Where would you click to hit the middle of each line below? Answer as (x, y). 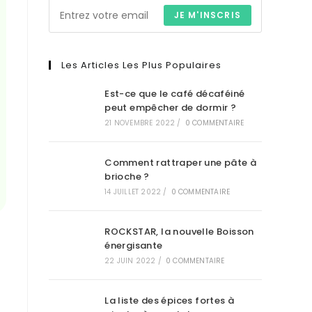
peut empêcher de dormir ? (171, 108)
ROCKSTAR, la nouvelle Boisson (179, 232)
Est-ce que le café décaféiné (175, 94)
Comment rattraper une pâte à (181, 163)
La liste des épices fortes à (170, 301)
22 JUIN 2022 (130, 261)
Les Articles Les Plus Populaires (141, 65)
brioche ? (127, 177)
